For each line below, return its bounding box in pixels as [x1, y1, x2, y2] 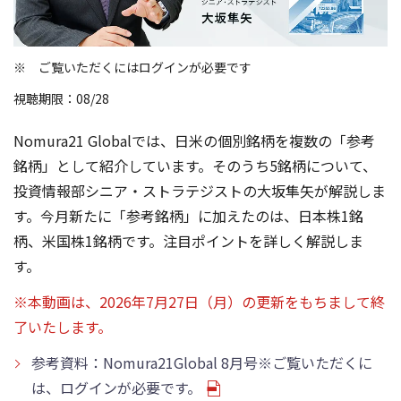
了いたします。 [13, 316, 112, 338]
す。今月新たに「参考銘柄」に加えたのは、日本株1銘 [13, 205, 363, 227]
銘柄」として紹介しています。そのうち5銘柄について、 [13, 155, 377, 177]
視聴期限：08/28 [13, 90, 109, 108]
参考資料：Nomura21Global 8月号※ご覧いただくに [31, 352, 372, 374]
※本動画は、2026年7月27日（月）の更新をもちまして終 [13, 291, 385, 313]
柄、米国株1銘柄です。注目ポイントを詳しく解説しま [13, 230, 363, 252]
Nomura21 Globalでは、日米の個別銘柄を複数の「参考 [13, 130, 375, 152]
